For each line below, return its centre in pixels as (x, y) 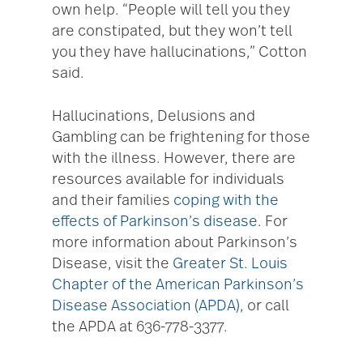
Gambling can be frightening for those (181, 138)
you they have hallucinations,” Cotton (179, 53)
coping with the (226, 201)
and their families (113, 201)
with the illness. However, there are (174, 159)
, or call (265, 307)
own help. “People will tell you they (171, 11)
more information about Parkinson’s (175, 243)
